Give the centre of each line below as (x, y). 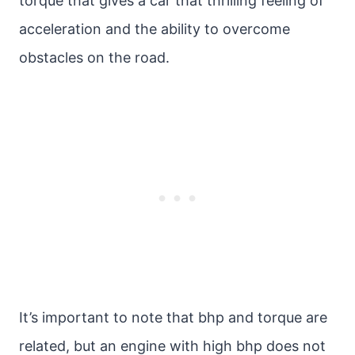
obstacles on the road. (94, 57)
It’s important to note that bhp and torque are (173, 317)
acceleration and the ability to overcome (155, 29)
